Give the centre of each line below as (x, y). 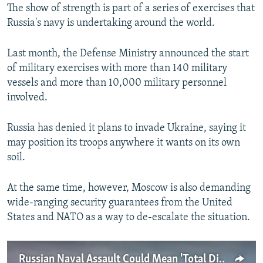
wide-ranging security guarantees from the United (120, 203)
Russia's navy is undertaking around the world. (111, 23)
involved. (27, 98)
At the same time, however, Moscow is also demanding (129, 188)
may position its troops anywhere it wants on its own (124, 143)
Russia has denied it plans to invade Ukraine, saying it (127, 129)
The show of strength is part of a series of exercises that (131, 9)
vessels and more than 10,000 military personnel (117, 83)
